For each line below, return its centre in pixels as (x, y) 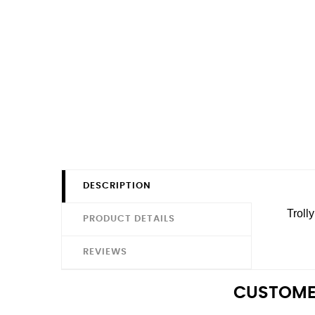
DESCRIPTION (117, 186)
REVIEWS (105, 252)
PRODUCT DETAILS (129, 219)
